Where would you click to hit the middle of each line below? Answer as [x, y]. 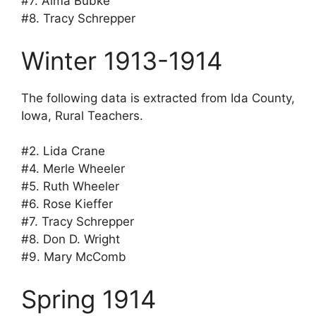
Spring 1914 [89, 299]
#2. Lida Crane [63, 151]
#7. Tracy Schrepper [78, 222]
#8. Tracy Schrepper [78, 19]
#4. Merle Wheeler [73, 169]
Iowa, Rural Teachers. [82, 115]
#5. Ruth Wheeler [70, 187]
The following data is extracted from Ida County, [158, 98]
